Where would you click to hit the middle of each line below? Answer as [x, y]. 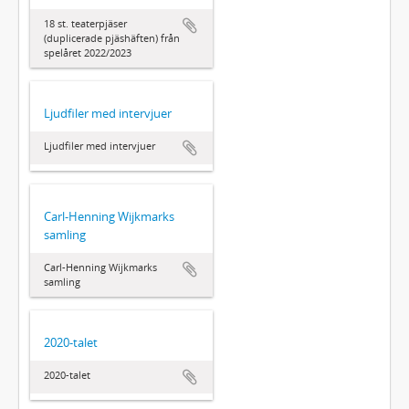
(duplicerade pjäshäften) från [112, 37]
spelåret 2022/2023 [88, 52]
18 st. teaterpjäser [85, 23]
